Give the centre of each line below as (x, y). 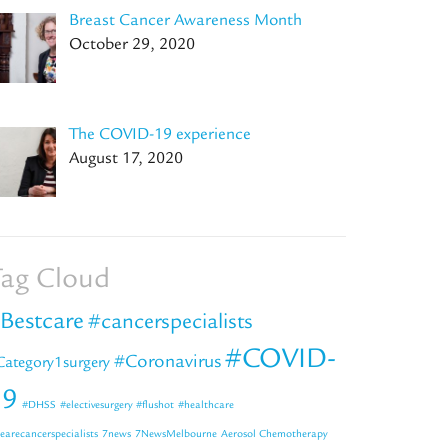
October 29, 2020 (131, 44)
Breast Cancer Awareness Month (185, 20)
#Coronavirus (167, 360)
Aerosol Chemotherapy (274, 433)
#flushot (155, 404)
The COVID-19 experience (159, 133)
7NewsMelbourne (176, 433)
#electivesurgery (96, 404)
